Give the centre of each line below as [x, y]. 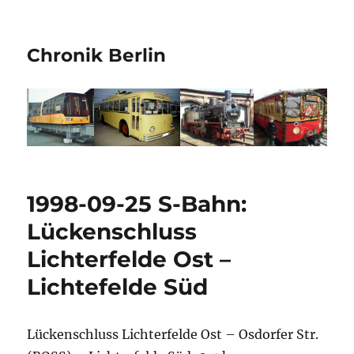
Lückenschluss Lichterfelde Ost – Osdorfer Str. [173, 335]
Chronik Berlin [97, 55]
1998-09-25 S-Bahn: [137, 204]
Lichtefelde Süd [118, 287]
